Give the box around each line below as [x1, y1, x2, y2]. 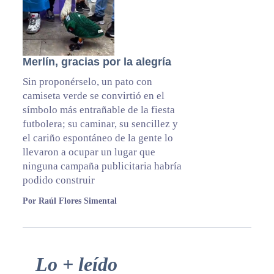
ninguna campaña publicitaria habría [22, 160, 182, 172]
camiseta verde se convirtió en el [22, 89, 165, 102]
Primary [9, 251, 61, 268]
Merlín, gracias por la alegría [22, 55, 171, 68]
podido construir [22, 174, 95, 186]
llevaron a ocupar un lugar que [22, 146, 155, 158]
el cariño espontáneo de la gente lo [22, 131, 173, 144]
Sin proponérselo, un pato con [22, 75, 152, 87]
